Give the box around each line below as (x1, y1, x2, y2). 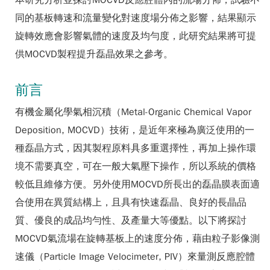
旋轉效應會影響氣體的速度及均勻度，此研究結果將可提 (15, 30, 256, 42)
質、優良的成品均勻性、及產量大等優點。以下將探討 (15, 215, 246, 227)
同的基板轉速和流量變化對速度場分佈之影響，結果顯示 (15, 12, 256, 24)
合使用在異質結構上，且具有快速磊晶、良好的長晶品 (15, 196, 246, 209)
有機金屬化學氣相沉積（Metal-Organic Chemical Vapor (15, 106, 251, 118)
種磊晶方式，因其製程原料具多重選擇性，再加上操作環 (15, 142, 256, 154)
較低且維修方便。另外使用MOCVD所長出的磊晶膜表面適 (15, 178, 260, 190)
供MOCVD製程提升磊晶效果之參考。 (15, 48, 173, 60)
